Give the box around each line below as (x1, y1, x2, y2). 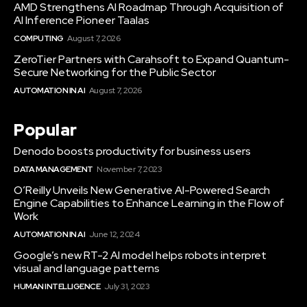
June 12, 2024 (88, 229, 139, 241)
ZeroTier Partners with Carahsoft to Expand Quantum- (14, 52, 289, 67)
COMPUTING (14, 33, 64, 45)
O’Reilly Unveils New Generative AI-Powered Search (14, 183, 270, 198)
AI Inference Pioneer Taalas (14, 13, 149, 28)
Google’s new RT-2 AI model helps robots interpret (14, 248, 267, 263)
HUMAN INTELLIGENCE (14, 281, 100, 293)
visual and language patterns (14, 261, 160, 276)
